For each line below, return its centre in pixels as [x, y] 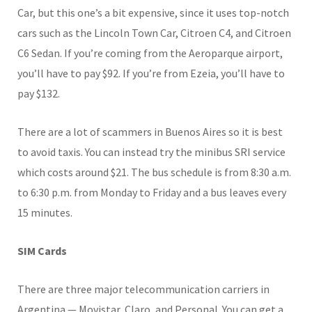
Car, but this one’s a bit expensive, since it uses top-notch [153, 12]
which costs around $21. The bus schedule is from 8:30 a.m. [154, 172]
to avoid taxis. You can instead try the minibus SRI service [151, 151]
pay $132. [39, 93]
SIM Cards [42, 250]
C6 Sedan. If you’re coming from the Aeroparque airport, [150, 53]
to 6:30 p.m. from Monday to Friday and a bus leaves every [152, 192]
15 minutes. [45, 212]
